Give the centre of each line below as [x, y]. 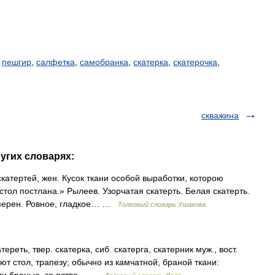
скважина [220, 115]
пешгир [17, 62]
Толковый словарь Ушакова [162, 204]
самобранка [104, 62]
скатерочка [195, 62]
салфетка [56, 62]
